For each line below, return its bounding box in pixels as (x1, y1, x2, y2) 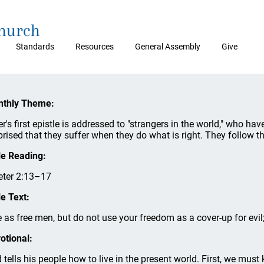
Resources (75, 42, 114, 51)
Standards (16, 42, 54, 51)
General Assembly (135, 42, 200, 51)
